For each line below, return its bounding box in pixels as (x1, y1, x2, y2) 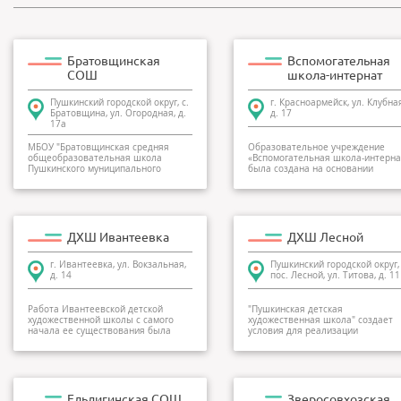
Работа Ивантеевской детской (28, 303, 163, 315)
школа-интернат (287, 68, 382, 82)
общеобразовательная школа (28, 152, 162, 164)
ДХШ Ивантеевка (67, 230, 169, 244)
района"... (28, 174, 72, 185)
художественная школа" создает (248, 314, 393, 326)
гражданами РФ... (248, 336, 325, 347)
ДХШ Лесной (287, 230, 363, 244)
